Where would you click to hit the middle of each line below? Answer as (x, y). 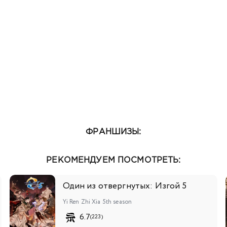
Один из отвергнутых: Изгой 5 (125, 186)
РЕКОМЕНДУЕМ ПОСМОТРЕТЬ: (113, 160)
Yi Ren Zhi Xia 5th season (97, 202)
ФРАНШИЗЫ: (113, 132)
